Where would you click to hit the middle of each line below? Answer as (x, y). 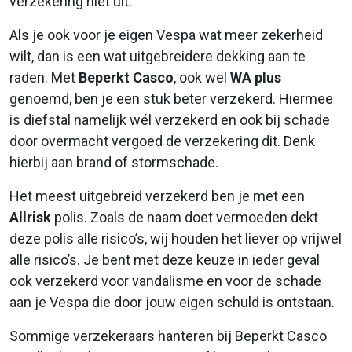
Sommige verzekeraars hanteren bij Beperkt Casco (168, 335)
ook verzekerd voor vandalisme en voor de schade (165, 280)
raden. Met (44, 77)
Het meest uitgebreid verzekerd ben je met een (157, 196)
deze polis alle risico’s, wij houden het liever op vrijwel (176, 238)
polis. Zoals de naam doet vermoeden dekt (185, 217)
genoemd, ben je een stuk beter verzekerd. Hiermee (171, 98)
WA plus (256, 77)
